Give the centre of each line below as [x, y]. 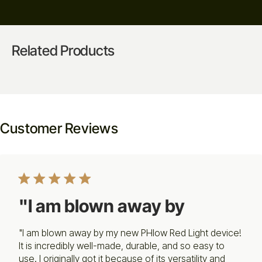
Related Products [63, 50]
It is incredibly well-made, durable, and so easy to [122, 245]
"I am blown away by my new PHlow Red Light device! [130, 232]
